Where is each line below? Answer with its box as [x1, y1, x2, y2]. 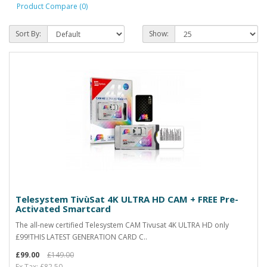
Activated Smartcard [15, 203, 111, 215]
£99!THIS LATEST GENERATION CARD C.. [15, 232, 147, 242]
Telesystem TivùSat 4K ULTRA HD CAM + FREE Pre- [15, 193, 238, 205]
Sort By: [15, 29, 41, 39]
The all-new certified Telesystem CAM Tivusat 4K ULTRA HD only [15, 220, 229, 230]
